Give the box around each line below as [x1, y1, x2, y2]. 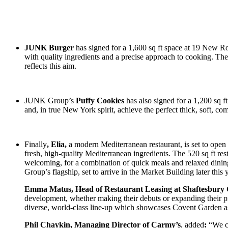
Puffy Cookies [74, 96, 124, 105]
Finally [24, 139, 47, 149]
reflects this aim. [24, 61, 76, 70]
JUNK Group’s [24, 96, 74, 105]
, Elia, [47, 139, 69, 149]
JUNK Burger [24, 43, 76, 52]
